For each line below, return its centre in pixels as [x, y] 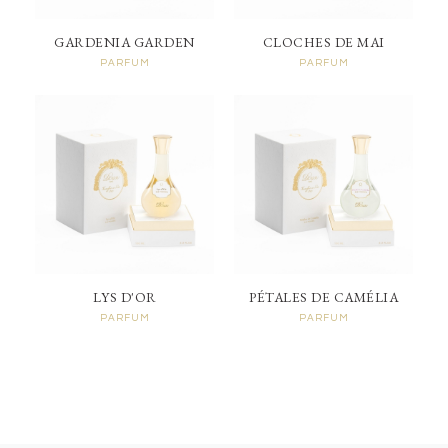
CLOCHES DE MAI [323, 41]
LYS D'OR [124, 296]
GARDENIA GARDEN [124, 41]
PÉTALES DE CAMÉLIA [323, 296]
